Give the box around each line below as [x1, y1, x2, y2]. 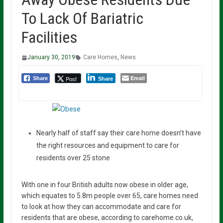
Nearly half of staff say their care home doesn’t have [36, 128, 201, 137]
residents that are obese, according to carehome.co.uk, [21, 213, 193, 222]
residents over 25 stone [36, 153, 110, 162]
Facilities [21, 28, 77, 47]
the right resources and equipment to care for [36, 141, 179, 149]
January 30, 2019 [27, 54, 75, 61]
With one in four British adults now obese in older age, [21, 180, 188, 189]
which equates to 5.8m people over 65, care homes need [21, 191, 198, 200]
